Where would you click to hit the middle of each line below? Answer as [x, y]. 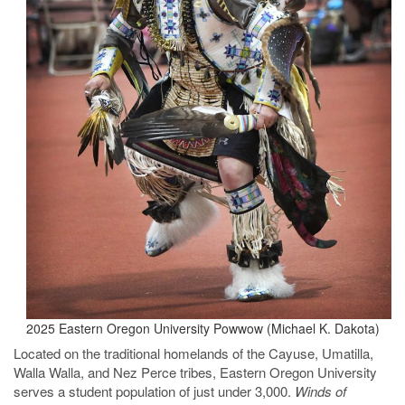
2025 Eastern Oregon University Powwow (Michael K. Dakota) [203, 328]
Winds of [320, 391]
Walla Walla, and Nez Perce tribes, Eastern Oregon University [195, 372]
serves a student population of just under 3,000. [154, 391]
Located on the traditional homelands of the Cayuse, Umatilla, [193, 353]
